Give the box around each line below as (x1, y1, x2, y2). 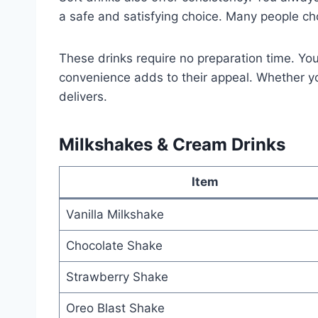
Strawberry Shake (65, 269, 168, 284)
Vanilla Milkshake (65, 207, 164, 221)
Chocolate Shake (65, 238, 163, 253)
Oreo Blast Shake (65, 300, 165, 315)
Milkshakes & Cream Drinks (59, 133, 285, 155)
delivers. (59, 89, 107, 104)
